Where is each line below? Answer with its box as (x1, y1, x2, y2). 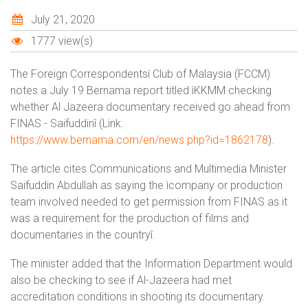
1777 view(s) (27, 34, 93, 47)
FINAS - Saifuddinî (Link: (10, 117, 123, 130)
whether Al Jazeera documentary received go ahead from (10, 100, 290, 113)
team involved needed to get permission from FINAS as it (10, 195, 287, 208)
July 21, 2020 (27, 13, 95, 26)
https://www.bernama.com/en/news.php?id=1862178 (10, 133, 268, 146)
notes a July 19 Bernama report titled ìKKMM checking (10, 84, 272, 97)
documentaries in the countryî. (10, 228, 155, 241)
